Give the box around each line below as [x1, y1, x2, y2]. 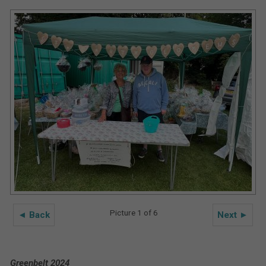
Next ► [217, 210, 249, 220]
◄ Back [17, 210, 50, 220]
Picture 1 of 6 [109, 208, 158, 217]
